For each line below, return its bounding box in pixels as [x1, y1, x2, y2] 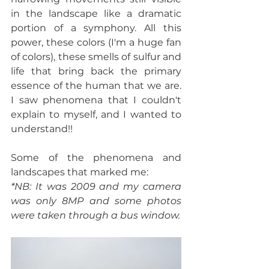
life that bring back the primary [11, 65, 181, 77]
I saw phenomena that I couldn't [11, 94, 181, 106]
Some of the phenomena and [11, 151, 181, 163]
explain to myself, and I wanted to [11, 108, 181, 120]
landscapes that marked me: [11, 166, 148, 178]
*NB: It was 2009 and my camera [11, 180, 181, 192]
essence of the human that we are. [11, 79, 181, 91]
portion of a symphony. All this [11, 22, 181, 34]
